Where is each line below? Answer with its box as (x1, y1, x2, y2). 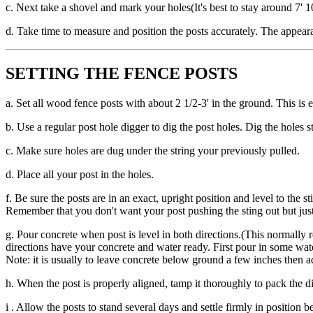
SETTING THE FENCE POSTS (6, 64, 238, 83)
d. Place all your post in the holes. (6, 168, 154, 181)
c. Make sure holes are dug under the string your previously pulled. (6, 145, 300, 157)
